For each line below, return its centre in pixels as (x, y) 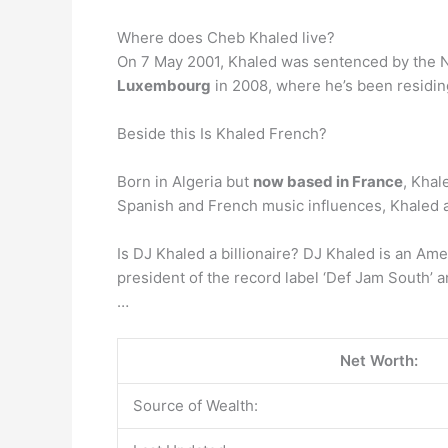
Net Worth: (378, 360)
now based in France (328, 181)
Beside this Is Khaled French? (222, 133)
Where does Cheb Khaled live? (226, 37)
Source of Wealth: (195, 405)
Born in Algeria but (185, 181)
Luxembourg (164, 85)
